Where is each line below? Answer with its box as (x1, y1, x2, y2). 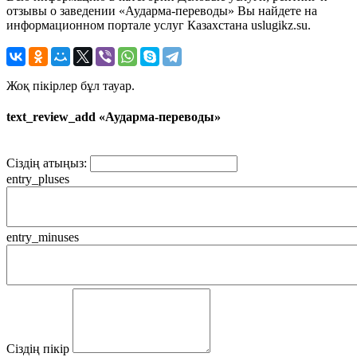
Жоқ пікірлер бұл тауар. (6, 78, 135, 92)
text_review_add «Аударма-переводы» (6, 109, 221, 124)
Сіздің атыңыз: (6, 156, 87, 171)
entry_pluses (6, 172, 69, 186)
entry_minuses (6, 230, 79, 245)
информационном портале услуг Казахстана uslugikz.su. (6, 18, 311, 32)
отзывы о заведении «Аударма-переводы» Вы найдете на (6, 3, 317, 18)
